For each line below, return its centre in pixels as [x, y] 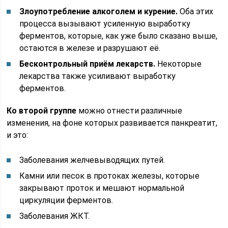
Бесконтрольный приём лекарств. [88, 64]
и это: [18, 135]
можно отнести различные [130, 111]
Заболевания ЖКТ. [55, 216]
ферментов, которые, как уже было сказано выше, [119, 36]
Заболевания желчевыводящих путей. [92, 160]
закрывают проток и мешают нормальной [102, 188]
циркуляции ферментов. [66, 200]
